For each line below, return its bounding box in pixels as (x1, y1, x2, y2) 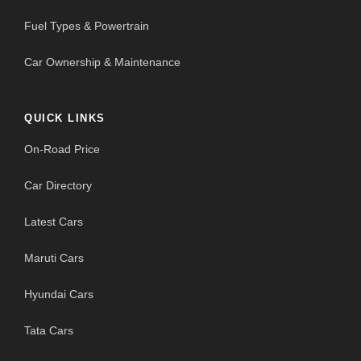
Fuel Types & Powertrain (24, 19, 149, 33)
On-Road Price (24, 143, 100, 156)
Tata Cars (24, 324, 73, 338)
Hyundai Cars (24, 288, 93, 301)
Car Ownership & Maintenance (24, 56, 180, 69)
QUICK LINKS (24, 112, 106, 125)
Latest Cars (24, 215, 83, 229)
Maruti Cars (24, 251, 84, 265)
